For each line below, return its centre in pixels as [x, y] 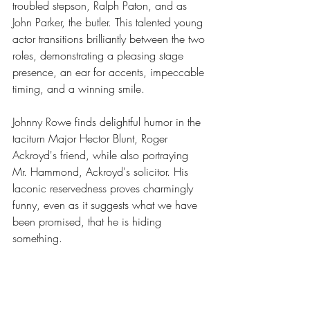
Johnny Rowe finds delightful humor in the [108, 121]
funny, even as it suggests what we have [107, 204]
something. [37, 238]
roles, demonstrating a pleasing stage [100, 55]
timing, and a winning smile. [79, 88]
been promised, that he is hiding [89, 221]
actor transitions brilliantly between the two [110, 38]
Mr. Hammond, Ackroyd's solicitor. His [102, 171]
